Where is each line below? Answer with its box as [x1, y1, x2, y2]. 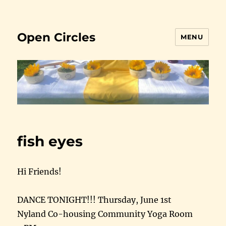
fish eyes [17, 132, 83, 150]
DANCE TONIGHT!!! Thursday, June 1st [17, 194, 172, 205]
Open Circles [17, 30, 96, 44]
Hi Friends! [17, 166, 62, 177]
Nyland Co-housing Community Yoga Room [17, 208, 193, 219]
